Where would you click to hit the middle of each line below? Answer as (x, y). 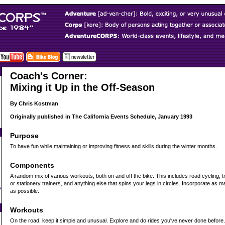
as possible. (25, 191)
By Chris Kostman (34, 104)
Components (32, 165)
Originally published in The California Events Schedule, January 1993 (101, 117)
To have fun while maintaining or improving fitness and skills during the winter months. (114, 146)
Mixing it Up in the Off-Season (82, 87)
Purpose (24, 136)
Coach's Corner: (49, 76)
